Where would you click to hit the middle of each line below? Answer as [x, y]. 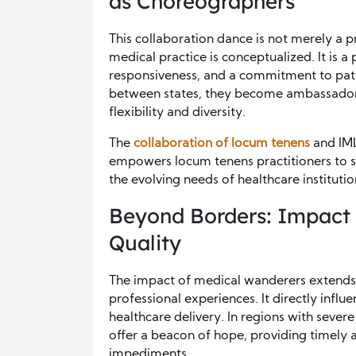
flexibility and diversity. [177, 113]
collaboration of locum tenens [222, 144]
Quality [145, 243]
